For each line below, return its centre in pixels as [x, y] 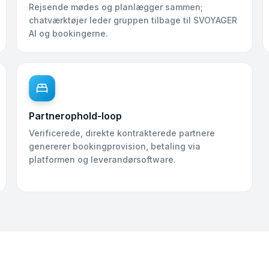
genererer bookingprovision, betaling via [114, 146]
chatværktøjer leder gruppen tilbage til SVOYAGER [133, 20]
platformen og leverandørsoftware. [102, 159]
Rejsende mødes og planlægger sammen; [116, 7]
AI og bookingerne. [68, 33]
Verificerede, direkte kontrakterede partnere [122, 133]
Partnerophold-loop [75, 116]
